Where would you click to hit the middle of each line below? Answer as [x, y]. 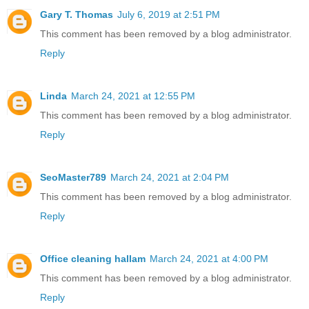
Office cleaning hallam [93, 258]
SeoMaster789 [73, 177]
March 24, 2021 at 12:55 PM [133, 96]
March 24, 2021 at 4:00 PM [209, 258]
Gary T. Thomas [77, 14]
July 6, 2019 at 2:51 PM [169, 14]
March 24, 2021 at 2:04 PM [170, 177]
